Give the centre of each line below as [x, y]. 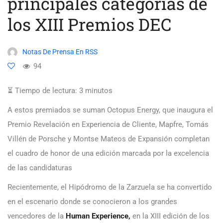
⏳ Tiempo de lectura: [42, 91]
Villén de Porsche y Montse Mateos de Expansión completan [109, 139]
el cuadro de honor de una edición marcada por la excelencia [108, 154]
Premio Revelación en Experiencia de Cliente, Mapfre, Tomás [108, 125]
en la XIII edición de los [170, 216]
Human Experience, [98, 216]
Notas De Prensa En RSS [60, 52]
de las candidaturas [40, 168]
